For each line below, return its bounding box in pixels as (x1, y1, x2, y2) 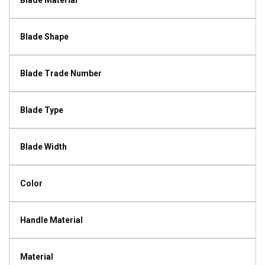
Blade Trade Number (20, 69, 102, 78)
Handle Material (20, 215, 83, 225)
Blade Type (20, 105, 63, 115)
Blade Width (20, 142, 67, 151)
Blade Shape (20, 32, 69, 41)
